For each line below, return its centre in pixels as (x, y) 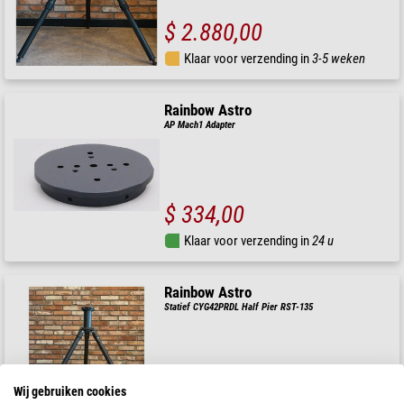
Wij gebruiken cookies (70, 391)
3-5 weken (339, 59)
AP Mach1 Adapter (200, 125)
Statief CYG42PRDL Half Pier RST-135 (239, 308)
